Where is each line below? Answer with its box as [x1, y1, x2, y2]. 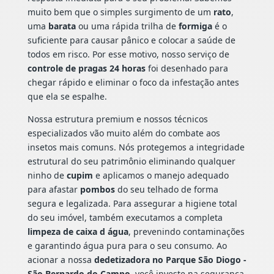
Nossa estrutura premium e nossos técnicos [27, 113, 208, 125]
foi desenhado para [145, 62, 228, 75]
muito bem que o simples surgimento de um [27, 6, 213, 18]
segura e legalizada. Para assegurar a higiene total [27, 198, 237, 210]
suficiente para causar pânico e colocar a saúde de [27, 34, 235, 46]
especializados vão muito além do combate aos [27, 127, 220, 139]
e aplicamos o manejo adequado [92, 169, 229, 182]
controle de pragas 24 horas [27, 62, 146, 75]
